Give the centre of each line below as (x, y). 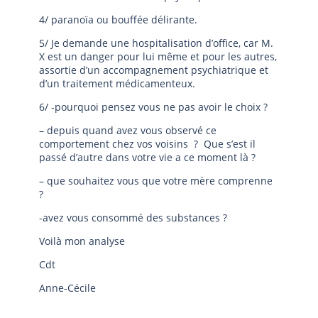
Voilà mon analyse (82, 241)
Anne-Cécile (67, 288)
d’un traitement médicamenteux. (117, 83)
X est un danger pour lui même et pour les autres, (158, 56)
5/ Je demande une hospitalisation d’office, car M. (156, 43)
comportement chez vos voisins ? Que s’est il (147, 144)
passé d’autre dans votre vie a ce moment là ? (147, 157)
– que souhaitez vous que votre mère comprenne (156, 181)
